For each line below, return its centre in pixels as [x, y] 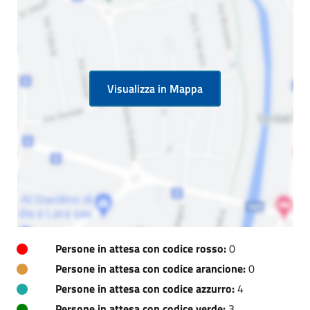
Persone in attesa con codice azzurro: [145, 288]
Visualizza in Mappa [155, 88]
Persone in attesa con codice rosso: [141, 248]
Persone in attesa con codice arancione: [151, 268]
